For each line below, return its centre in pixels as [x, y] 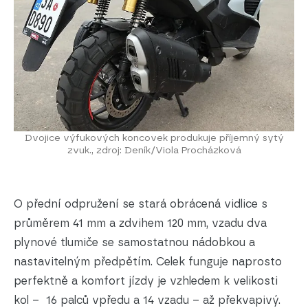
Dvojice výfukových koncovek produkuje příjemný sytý [154, 137]
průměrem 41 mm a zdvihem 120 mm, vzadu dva [140, 223]
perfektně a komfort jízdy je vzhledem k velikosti [146, 280]
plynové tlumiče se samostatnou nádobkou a [134, 242]
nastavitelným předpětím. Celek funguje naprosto [148, 261]
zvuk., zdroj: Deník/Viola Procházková [154, 150]
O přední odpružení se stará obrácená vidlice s [141, 203]
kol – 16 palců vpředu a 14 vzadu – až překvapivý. [147, 300]
